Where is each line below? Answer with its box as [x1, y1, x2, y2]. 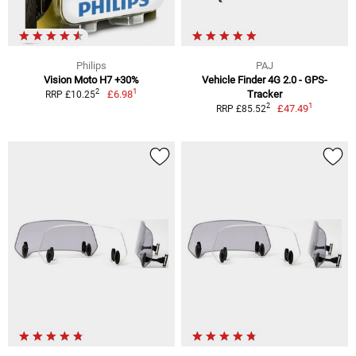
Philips [76, 59, 106, 72]
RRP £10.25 [45, 88, 96, 100]
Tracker [247, 87, 282, 100]
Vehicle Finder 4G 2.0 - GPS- [202, 73, 327, 86]
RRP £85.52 [215, 103, 266, 114]
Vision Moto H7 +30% [44, 73, 139, 86]
